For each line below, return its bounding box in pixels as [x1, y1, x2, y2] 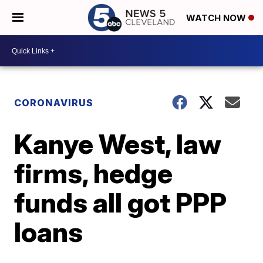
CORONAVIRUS [14, 97, 94, 109]
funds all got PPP [14, 186, 227, 219]
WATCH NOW [186, 12, 248, 24]
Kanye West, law [14, 127, 222, 160]
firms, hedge [14, 157, 173, 190]
